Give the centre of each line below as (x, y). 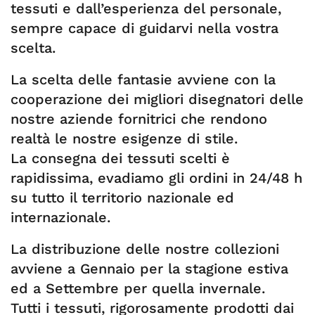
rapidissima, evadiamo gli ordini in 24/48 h (156, 178)
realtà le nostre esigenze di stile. (124, 139)
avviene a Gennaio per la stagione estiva (149, 269)
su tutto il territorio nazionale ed (122, 198)
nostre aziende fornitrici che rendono (139, 119)
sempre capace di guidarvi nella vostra (144, 28)
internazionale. (60, 217)
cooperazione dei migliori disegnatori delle (157, 99)
